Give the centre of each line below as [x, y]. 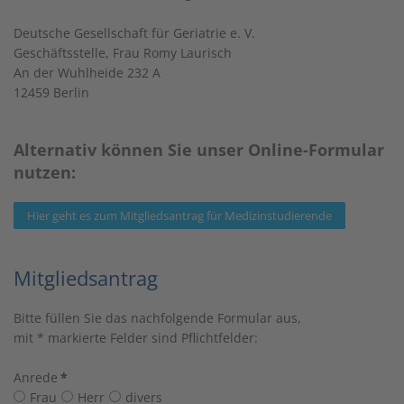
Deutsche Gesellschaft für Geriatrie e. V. [134, 33]
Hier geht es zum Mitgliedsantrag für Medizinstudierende [179, 216]
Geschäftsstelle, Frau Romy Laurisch [123, 53]
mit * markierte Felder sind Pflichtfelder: [136, 338]
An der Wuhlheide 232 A [87, 73]
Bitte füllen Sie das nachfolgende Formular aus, [157, 318]
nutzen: [45, 172]
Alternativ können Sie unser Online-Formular [199, 150]
